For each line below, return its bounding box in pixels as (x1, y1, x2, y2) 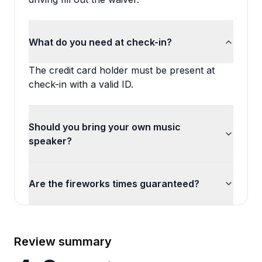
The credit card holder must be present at (29, 64, 215, 76)
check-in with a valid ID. (29, 78, 133, 90)
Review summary (14, 235, 112, 249)
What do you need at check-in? (29, 36, 172, 48)
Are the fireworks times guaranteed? (29, 178, 199, 189)
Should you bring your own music (29, 121, 181, 133)
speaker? (29, 135, 72, 147)
